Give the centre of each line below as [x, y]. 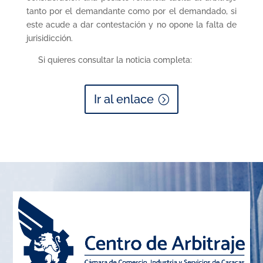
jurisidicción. [49, 38]
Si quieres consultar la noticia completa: [109, 60]
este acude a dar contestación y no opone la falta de [131, 25]
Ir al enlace [124, 99]
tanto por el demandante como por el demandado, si [131, 11]
